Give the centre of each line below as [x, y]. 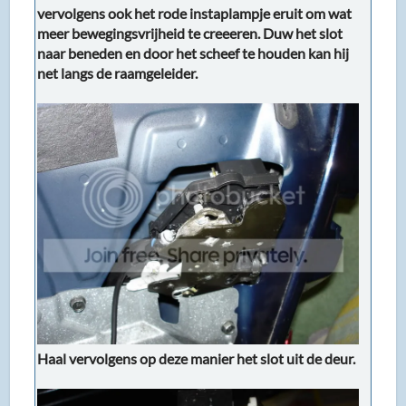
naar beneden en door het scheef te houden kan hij [193, 53]
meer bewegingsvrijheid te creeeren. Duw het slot [190, 34]
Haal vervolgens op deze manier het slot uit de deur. [197, 359]
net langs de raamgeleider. [118, 73]
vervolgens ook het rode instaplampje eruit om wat [195, 14]
